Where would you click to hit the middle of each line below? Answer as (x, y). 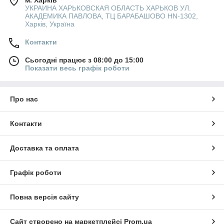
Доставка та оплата (44, 148)
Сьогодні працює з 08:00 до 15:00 (84, 60)
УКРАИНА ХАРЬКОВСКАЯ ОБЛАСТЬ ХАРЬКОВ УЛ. (108, 8)
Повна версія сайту (44, 197)
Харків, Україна (50, 24)
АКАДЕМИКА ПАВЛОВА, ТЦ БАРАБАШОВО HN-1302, (111, 16)
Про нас (24, 99)
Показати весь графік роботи (77, 68)
